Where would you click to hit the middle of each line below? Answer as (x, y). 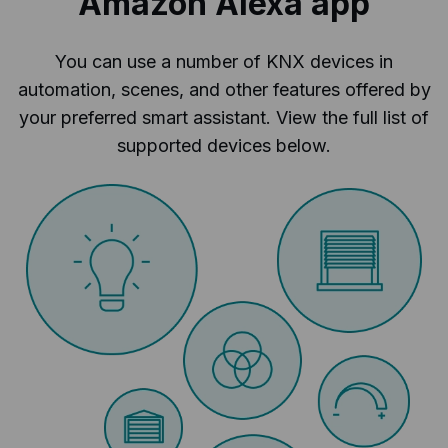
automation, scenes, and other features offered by (224, 90)
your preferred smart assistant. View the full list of (224, 118)
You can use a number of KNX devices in (224, 62)
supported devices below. (224, 146)
